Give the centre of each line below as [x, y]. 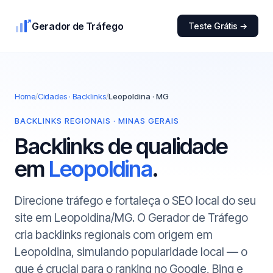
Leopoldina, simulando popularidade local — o [131, 252]
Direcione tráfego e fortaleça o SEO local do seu [135, 201]
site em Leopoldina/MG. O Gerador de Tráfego [131, 218]
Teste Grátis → [218, 26]
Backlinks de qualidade [121, 146]
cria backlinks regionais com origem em [114, 235]
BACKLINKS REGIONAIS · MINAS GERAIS [97, 121]
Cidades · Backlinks [72, 96]
